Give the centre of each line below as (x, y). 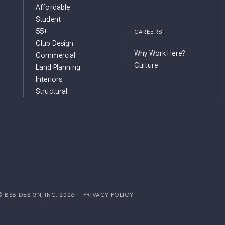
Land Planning (58, 68)
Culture (146, 66)
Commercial (56, 55)
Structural (52, 92)
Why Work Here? (159, 53)
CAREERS (148, 32)
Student (48, 19)
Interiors (49, 80)
